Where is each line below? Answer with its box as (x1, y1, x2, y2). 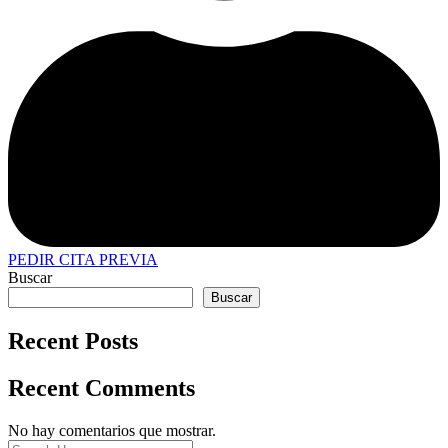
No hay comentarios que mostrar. (8, 422, 216, 440)
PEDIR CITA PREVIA (8, 251, 158, 269)
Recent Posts (8, 328, 138, 355)
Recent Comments (8, 375, 195, 402)
